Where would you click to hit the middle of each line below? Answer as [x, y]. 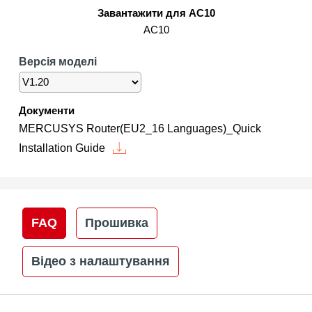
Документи [46, 111]
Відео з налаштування [100, 262]
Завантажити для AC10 [156, 13]
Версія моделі [57, 62]
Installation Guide [62, 148]
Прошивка [116, 223]
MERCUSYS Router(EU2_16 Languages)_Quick [140, 129]
